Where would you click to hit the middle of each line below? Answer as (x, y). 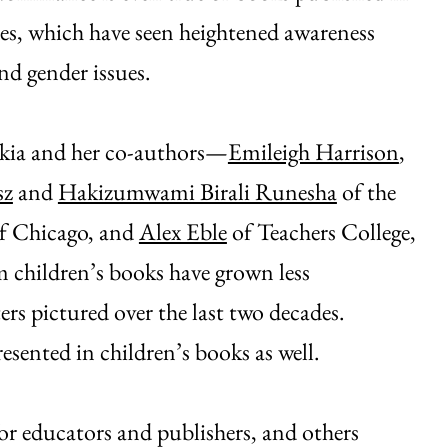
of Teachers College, (321, 231)
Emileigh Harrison (313, 151)
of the (366, 191)
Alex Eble (182, 231)
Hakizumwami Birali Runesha (197, 191)
